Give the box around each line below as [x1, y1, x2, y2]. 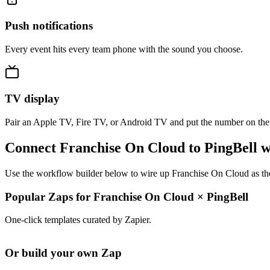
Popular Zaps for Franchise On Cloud [5, 190, 197, 203]
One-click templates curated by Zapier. [5, 215, 151, 225]
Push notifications [5, 19, 93, 32]
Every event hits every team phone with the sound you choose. [5, 43, 243, 54]
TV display [5, 92, 60, 105]
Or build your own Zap [5, 246, 122, 260]
